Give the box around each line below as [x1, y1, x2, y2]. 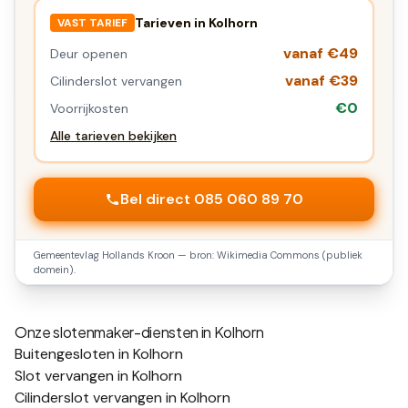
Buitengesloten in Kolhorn [15, 344, 183, 363]
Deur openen [50, 46, 127, 62]
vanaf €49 [283, 44, 358, 63]
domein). [34, 263, 76, 276]
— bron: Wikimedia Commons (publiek [175, 249, 362, 261]
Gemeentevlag [34, 249, 102, 261]
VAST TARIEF [57, 15, 127, 30]
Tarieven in [135, 15, 209, 31]
